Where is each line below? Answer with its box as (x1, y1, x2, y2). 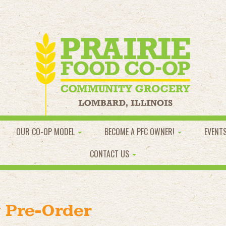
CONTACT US (90, 148, 131, 160)
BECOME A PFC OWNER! (104, 126, 177, 138)
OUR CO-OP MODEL (16, 126, 77, 138)
